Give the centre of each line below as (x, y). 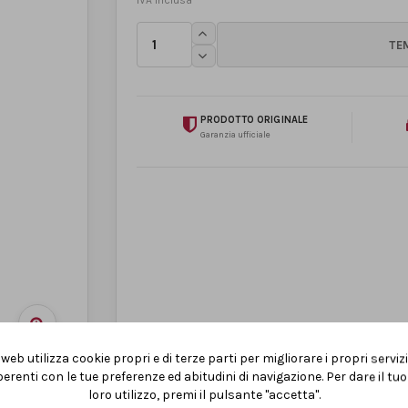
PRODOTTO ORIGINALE (254, 119)
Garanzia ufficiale (235, 134)
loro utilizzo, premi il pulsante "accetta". (204, 395)
